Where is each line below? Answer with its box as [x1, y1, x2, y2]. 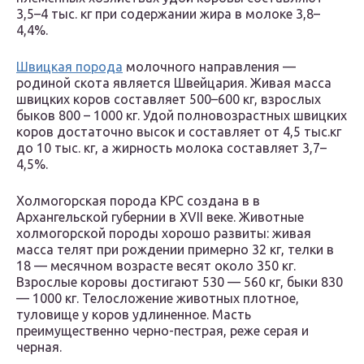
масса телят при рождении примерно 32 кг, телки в [16, 242, 334, 258]
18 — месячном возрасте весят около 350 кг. [16, 258, 296, 274]
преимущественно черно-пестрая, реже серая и [16, 323, 309, 339]
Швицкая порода [16, 59, 123, 75]
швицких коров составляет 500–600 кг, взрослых [16, 92, 321, 107]
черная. [16, 340, 62, 355]
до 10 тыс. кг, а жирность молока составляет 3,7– [16, 141, 327, 156]
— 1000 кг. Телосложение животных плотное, [16, 291, 299, 306]
